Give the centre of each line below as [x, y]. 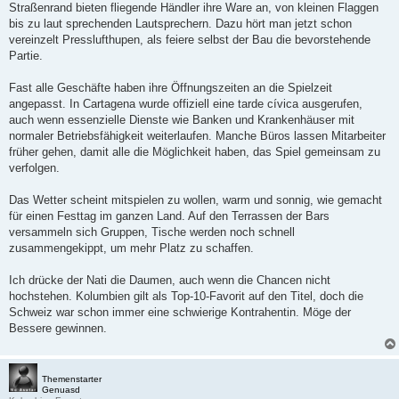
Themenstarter [72, 379]
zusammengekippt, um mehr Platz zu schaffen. [131, 248]
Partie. [26, 56]
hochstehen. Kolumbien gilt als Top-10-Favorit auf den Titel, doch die [186, 297]
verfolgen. [34, 168]
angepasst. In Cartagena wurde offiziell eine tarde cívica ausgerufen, [186, 104]
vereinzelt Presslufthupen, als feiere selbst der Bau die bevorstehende [190, 40]
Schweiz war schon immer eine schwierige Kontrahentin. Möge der [180, 313]
